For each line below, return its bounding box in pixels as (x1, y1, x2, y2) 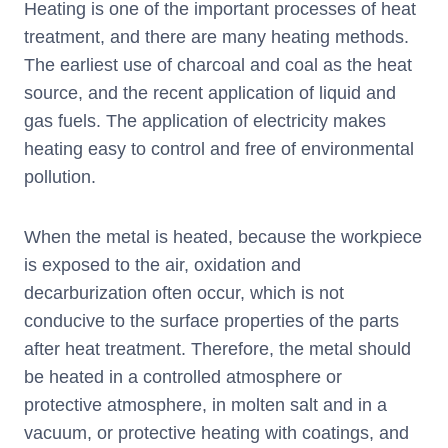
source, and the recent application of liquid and (24, 82, 396, 103)
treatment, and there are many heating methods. (24, 26, 409, 47)
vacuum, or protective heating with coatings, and (24, 422, 409, 443)
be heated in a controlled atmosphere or (24, 366, 342, 387)
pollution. (24, 166, 96, 187)
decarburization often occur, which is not (24, 282, 344, 303)
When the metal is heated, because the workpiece (24, 226, 422, 247)
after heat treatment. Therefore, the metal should (24, 338, 411, 359)
